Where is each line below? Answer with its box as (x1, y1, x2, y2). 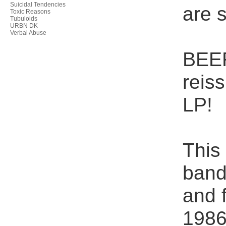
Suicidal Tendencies (10, 1, 66, 8)
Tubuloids (10, 15, 37, 22)
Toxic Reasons (10, 8, 50, 15)
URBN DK (10, 22, 38, 29)
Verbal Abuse (10, 29, 46, 36)
